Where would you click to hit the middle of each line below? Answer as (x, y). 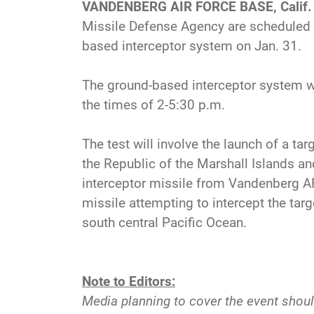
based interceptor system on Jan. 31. (192, 46)
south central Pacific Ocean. (164, 222)
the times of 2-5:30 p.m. (153, 104)
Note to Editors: (129, 281)
